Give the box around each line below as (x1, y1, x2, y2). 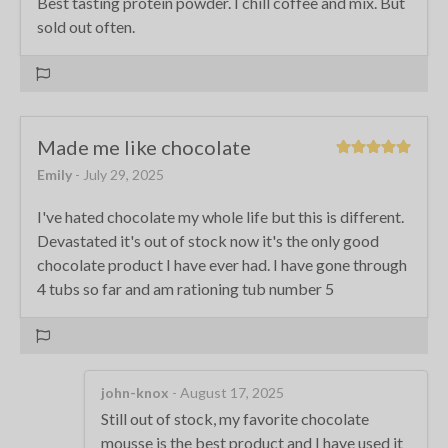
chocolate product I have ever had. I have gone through (37, 254, 407, 274)
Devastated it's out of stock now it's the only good (37, 230, 379, 250)
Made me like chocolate (37, 134, 251, 159)
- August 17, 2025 (169, 383, 284, 401)
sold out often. (37, 16, 135, 36)
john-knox (101, 383, 169, 401)
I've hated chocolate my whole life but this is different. (37, 206, 404, 226)
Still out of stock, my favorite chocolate (101, 408, 369, 428)
